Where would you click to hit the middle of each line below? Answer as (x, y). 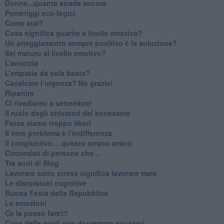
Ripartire (19, 93)
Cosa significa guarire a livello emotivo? (73, 33)
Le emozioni (25, 203)
